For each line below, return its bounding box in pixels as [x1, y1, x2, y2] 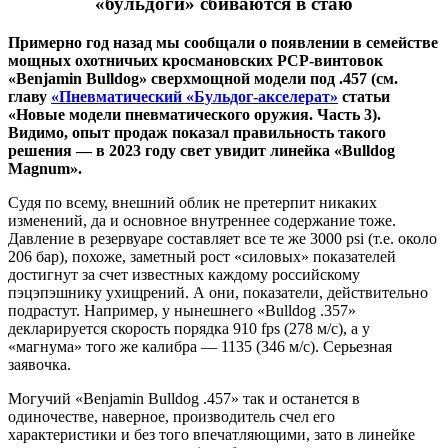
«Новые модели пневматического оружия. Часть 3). [8, 105, 381, 123]
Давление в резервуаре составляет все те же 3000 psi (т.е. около [8, 229, 437, 247]
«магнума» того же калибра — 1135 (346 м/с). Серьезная [8, 337, 392, 355]
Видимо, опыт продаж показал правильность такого [8, 123, 386, 141]
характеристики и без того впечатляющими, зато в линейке [8, 425, 415, 443]
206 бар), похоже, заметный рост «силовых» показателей [8, 247, 396, 265]
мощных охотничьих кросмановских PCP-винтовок [8, 51, 383, 69]
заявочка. [8, 355, 71, 373]
